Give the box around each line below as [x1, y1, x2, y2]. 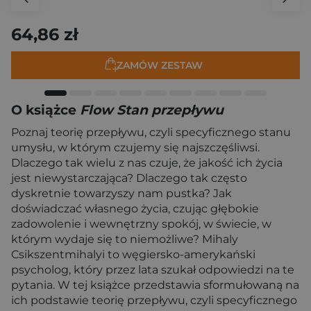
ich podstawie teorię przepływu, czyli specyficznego [11, 294, 297, 307]
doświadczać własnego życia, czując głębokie [11, 202, 259, 215]
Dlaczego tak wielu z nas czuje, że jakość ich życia [11, 156, 283, 169]
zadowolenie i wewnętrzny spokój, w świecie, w [11, 217, 271, 230]
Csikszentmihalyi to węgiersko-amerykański [11, 248, 255, 261]
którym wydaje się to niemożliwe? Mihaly [11, 233, 238, 246]
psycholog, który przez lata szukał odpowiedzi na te [11, 263, 294, 276]
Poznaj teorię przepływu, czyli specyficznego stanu [11, 126, 291, 139]
